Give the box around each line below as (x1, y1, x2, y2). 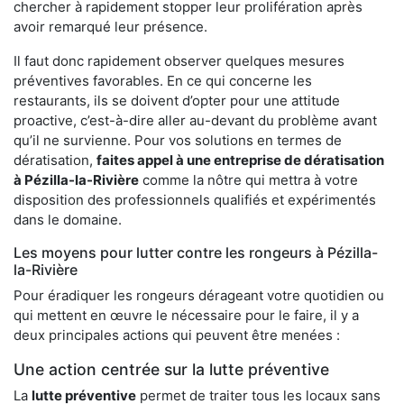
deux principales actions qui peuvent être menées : (14, 326, 340, 344)
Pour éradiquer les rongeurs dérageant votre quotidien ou (14, 286, 384, 304)
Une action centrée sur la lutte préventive (14, 359, 329, 379)
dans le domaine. (14, 210, 122, 228)
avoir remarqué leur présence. (14, 17, 207, 35)
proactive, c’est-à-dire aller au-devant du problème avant (14, 111, 377, 129)
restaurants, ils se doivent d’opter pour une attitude (14, 91, 340, 109)
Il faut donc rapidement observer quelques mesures (14, 51, 344, 69)
